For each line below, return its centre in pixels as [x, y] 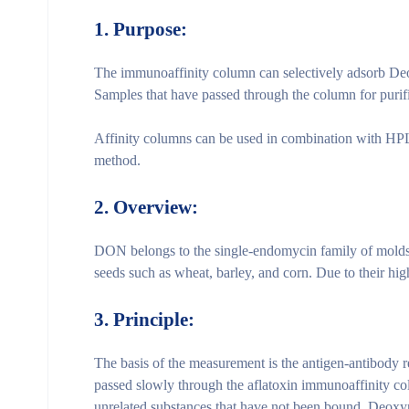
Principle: [154, 319]
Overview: [156, 207]
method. [117, 160]
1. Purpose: [141, 29]
